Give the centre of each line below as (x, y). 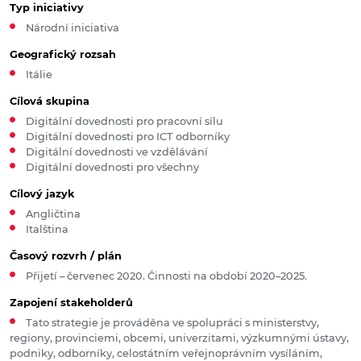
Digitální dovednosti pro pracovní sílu (124, 122)
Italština (47, 230)
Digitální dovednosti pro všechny (112, 168)
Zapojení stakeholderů (71, 303)
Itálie (39, 75)
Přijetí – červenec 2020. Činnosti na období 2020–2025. (166, 276)
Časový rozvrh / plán (66, 256)
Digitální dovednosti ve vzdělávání (116, 152)
